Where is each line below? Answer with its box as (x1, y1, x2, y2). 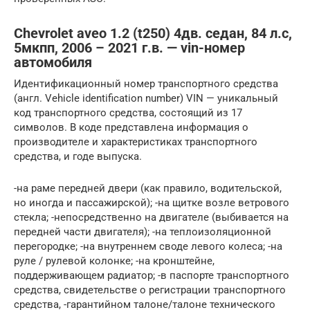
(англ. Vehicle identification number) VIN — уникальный (14, 92, 278, 105)
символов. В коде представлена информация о (14, 121, 248, 134)
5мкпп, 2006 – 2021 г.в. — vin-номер (14, 40, 245, 57)
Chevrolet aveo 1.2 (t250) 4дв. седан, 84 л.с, (14, 26, 292, 42)
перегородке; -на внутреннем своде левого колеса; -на (14, 240, 282, 253)
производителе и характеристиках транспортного (14, 136, 257, 149)
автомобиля (14, 55, 92, 71)
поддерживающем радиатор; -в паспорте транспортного (14, 269, 289, 282)
